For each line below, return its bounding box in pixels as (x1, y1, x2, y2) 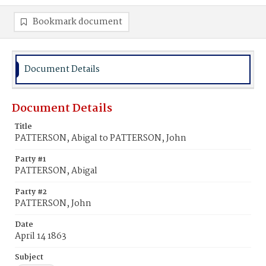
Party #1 (15, 153, 46, 166)
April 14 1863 (15, 229, 66, 243)
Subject (15, 251, 43, 264)
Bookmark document (33, 15, 122, 29)
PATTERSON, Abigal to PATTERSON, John (15, 131, 186, 145)
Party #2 (15, 186, 47, 198)
